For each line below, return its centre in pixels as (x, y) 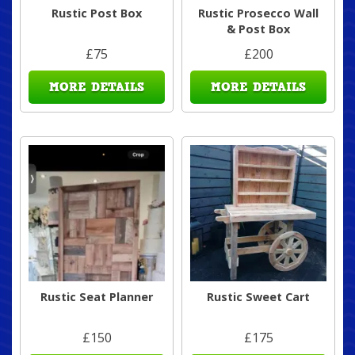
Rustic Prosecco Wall (258, 13)
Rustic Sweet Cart (258, 297)
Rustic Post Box (97, 13)
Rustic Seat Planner (97, 297)
